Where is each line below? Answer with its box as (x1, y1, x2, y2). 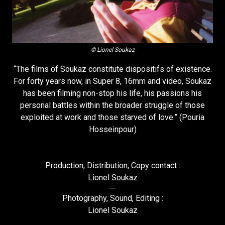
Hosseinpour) (88, 124, 137, 134)
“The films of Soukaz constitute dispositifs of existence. (13, 64, 212, 74)
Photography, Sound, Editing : (62, 193, 163, 203)
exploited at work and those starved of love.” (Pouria (21, 112, 204, 122)
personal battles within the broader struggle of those (20, 100, 205, 110)
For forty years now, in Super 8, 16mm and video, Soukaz (14, 76, 211, 86)
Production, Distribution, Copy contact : (45, 160, 180, 170)
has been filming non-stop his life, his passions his (23, 88, 202, 98)
